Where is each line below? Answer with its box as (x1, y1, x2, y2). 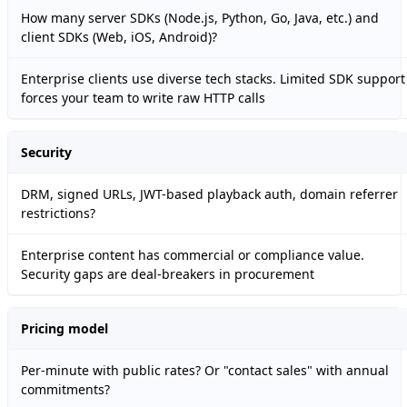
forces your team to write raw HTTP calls (21, 89, 265, 107)
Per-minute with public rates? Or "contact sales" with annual (21, 362, 389, 380)
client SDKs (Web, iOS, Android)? (21, 28, 217, 46)
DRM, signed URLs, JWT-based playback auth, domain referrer (21, 185, 398, 203)
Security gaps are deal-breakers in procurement (21, 265, 314, 283)
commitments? (21, 381, 110, 399)
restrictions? (21, 204, 95, 223)
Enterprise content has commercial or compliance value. (21, 246, 364, 264)
